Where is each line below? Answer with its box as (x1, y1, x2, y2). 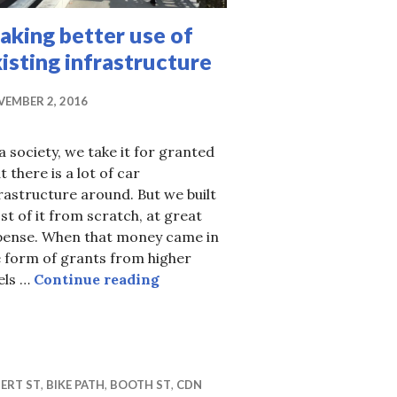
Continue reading (34, 270, 160, 289)
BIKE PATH (46, 378, 105, 393)
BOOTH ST (110, 378, 171, 393)
